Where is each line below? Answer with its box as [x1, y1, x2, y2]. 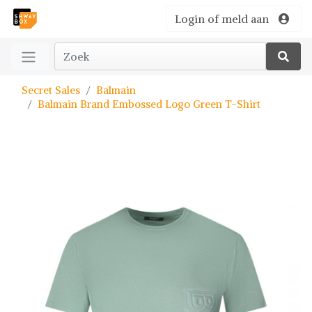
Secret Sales [22, 84, 80, 97]
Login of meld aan [175, 12, 269, 26]
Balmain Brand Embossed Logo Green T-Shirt [38, 97, 260, 111]
